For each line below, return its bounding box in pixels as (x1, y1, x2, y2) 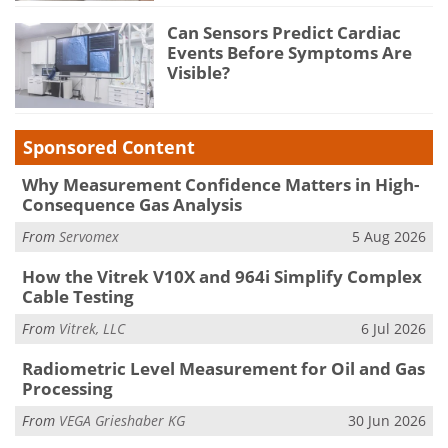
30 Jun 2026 (348, 410, 426, 430)
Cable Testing (21, 285, 134, 309)
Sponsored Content (23, 135, 195, 160)
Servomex (59, 226, 119, 246)
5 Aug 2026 (352, 226, 426, 246)
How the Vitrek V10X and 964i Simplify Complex (21, 265, 422, 289)
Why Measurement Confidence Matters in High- (21, 173, 419, 197)
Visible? (167, 60, 231, 84)
